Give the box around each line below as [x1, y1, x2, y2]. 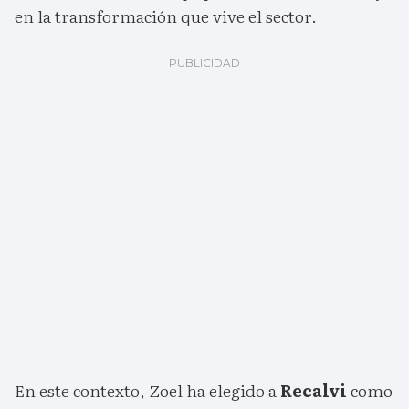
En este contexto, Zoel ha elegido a [15, 378, 280, 404]
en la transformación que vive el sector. [15, 4, 317, 29]
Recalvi [280, 378, 347, 404]
